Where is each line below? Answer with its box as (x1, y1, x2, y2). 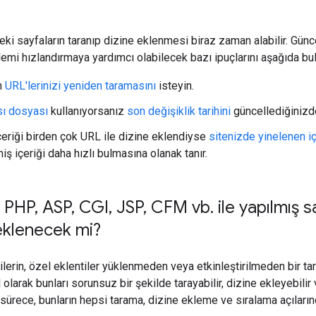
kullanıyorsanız (48, 104, 127, 118)
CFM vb (147, 196, 210, 218)
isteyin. (156, 78, 194, 92)
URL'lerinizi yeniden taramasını (5, 78, 156, 92)
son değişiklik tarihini (127, 104, 231, 118)
